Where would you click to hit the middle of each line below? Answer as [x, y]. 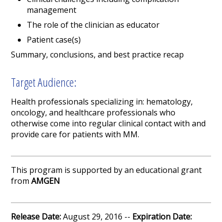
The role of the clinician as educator [93, 25]
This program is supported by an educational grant [107, 170]
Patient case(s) [54, 40]
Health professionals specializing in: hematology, [102, 102]
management [52, 10]
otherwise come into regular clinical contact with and [109, 124]
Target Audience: [44, 82]
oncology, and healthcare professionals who [93, 113]
